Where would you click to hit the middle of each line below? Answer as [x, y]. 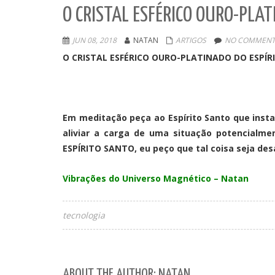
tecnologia [84, 215]
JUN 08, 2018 [95, 40]
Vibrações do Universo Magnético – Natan [156, 178]
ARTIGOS [191, 40]
